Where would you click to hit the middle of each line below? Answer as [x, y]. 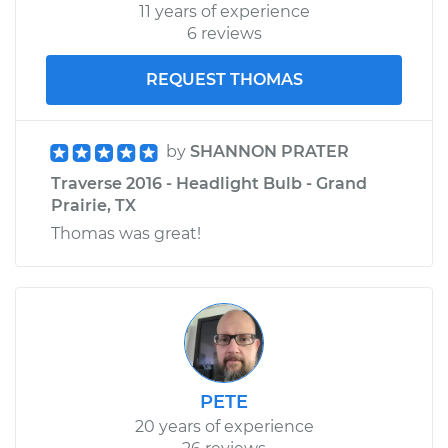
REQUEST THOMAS [224, 79]
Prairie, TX [93, 205]
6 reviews [224, 33]
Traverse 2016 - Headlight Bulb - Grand [209, 183]
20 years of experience [224, 426]
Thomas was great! [126, 233]
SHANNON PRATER [269, 151]
